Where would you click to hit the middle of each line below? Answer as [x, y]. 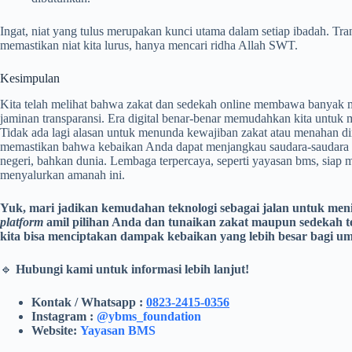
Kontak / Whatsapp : [89, 302]
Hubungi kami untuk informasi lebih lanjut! [132, 269]
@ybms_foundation [149, 317]
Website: [56, 331]
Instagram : [64, 317]
